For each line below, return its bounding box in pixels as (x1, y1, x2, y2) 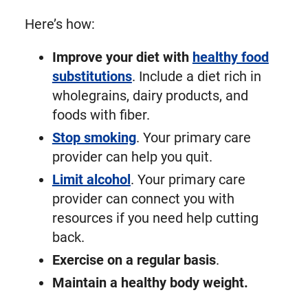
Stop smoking (52, 129, 136, 146)
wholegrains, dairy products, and (52, 87, 248, 104)
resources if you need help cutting (52, 209, 258, 226)
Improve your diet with (52, 48, 192, 65)
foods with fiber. (52, 106, 150, 123)
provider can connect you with (52, 190, 234, 207)
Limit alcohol (52, 170, 131, 188)
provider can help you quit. (52, 148, 212, 165)
